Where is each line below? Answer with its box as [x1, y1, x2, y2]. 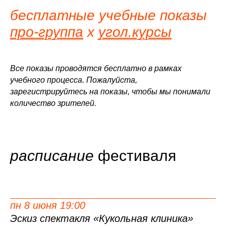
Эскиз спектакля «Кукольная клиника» [10, 213, 193, 224]
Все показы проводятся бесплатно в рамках [10, 64, 182, 73]
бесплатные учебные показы [10, 8, 207, 23]
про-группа [10, 24, 83, 40]
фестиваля [98, 147, 176, 164]
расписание [10, 147, 98, 164]
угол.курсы [98, 24, 172, 40]
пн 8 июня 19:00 [10, 200, 85, 211]
